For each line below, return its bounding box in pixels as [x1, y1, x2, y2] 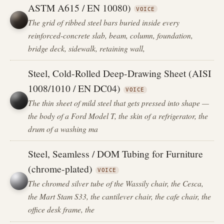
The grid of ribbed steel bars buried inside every [28, 16, 180, 27]
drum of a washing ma [28, 123, 98, 134]
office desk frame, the [28, 204, 95, 215]
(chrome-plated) [28, 162, 93, 175]
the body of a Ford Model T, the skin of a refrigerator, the [28, 110, 208, 121]
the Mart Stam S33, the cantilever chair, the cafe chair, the [28, 191, 211, 202]
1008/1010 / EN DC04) [28, 81, 121, 95]
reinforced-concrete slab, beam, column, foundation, [28, 29, 193, 40]
